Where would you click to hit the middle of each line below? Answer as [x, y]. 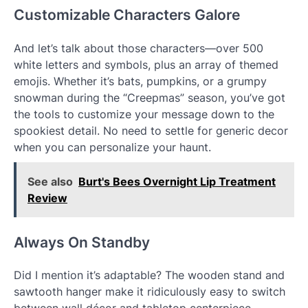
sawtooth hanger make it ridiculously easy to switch [150, 292]
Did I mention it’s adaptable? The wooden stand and [149, 275]
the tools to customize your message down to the [144, 114]
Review [47, 198]
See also [50, 181]
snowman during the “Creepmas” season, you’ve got [150, 97]
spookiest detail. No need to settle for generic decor [151, 130]
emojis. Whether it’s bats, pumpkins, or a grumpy [140, 81]
